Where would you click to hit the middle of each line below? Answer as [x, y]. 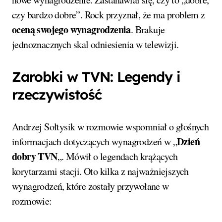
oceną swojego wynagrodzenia [71, 29]
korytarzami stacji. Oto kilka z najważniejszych [100, 171]
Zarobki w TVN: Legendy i [96, 76]
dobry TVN [35, 156]
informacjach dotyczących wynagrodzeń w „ [94, 141]
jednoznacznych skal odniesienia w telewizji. [95, 44]
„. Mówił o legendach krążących [117, 156]
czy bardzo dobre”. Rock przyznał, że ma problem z [109, 14]
